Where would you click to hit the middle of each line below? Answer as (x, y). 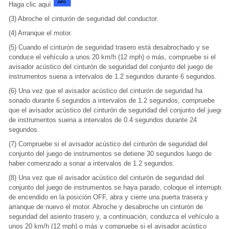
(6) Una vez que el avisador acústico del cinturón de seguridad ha (106, 91)
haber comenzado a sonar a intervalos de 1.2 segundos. (92, 163)
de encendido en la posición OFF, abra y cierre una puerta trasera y (108, 197)
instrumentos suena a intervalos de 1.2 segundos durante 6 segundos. (113, 76)
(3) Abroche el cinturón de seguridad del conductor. (84, 19)
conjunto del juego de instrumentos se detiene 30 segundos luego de (110, 154)
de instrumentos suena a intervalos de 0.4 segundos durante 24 (103, 120)
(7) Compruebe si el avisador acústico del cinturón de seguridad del (108, 144)
